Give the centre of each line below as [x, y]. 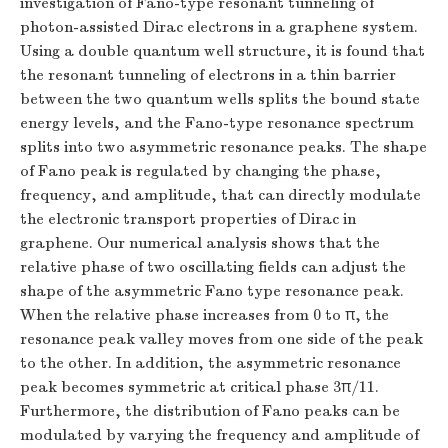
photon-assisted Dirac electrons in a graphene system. [219, 27]
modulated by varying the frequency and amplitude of [219, 435]
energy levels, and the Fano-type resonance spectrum [217, 123]
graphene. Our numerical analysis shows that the [200, 243]
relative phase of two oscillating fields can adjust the [213, 267]
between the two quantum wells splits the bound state [220, 99]
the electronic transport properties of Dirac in [188, 219]
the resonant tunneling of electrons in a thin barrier [208, 75]
